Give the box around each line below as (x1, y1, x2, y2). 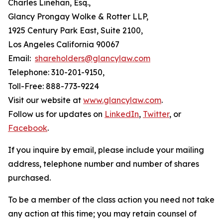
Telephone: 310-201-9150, (8, 67, 105, 77)
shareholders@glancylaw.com (35, 53, 150, 63)
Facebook (8, 123, 47, 133)
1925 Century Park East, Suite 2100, (8, 25, 143, 35)
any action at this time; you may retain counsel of (8, 209, 197, 219)
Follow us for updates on (8, 109, 105, 119)
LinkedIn (105, 109, 139, 119)
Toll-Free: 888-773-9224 (8, 81, 99, 91)
